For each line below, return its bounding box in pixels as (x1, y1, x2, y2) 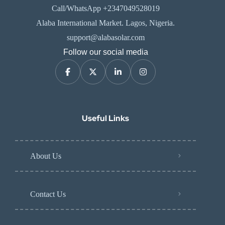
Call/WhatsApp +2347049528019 (51, 4, 160, 13)
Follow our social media (63, 47, 148, 56)
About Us (30, 151, 61, 160)
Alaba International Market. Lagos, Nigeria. (36, 18, 175, 27)
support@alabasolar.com (66, 33, 145, 42)
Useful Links (82, 113, 129, 124)
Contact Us (30, 189, 66, 198)
